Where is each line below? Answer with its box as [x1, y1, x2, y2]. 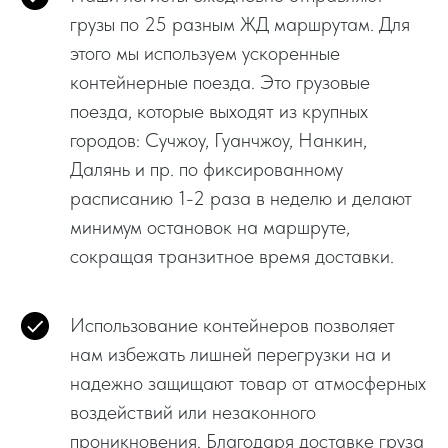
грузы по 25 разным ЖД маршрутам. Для [70, 11, 410, 36]
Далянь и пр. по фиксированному [70, 156, 343, 181]
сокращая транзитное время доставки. [70, 243, 394, 268]
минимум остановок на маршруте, [70, 214, 350, 239]
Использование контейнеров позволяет [70, 312, 395, 337]
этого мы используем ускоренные [70, 40, 340, 65]
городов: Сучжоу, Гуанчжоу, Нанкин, [70, 127, 367, 152]
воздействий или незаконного [70, 399, 316, 424]
